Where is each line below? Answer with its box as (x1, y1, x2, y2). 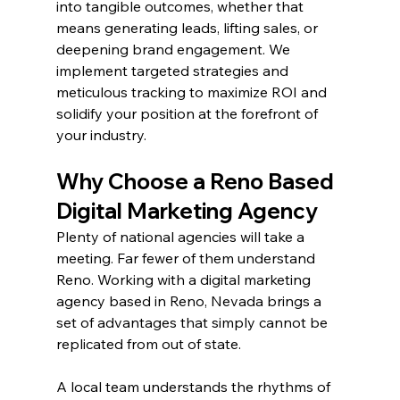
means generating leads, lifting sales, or (55, 19, 321, 37)
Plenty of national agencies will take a (55, 228, 308, 246)
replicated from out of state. (55, 335, 241, 354)
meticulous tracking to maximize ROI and (55, 83, 330, 102)
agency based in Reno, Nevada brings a (55, 292, 325, 311)
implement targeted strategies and (55, 62, 292, 80)
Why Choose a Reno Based (55, 168, 338, 196)
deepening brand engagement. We (55, 40, 294, 59)
